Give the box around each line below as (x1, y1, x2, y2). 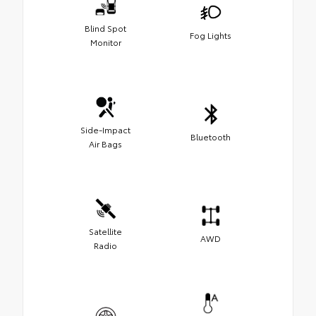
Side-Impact (80, 123, 130, 135)
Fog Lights (190, 28, 231, 41)
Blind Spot (85, 21, 126, 34)
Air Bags (89, 137, 122, 150)
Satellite (89, 224, 122, 237)
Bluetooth (190, 130, 231, 142)
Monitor (90, 35, 121, 48)
